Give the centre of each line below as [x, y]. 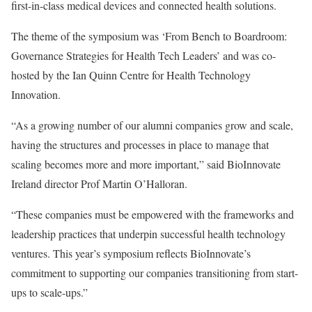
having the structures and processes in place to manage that [140, 145]
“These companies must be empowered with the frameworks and [153, 214]
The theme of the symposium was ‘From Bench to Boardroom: [149, 36]
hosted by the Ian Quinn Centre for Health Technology [131, 75]
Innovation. [36, 94]
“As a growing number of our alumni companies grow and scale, [152, 125]
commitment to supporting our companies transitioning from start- [155, 273]
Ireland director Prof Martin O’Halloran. [99, 184]
